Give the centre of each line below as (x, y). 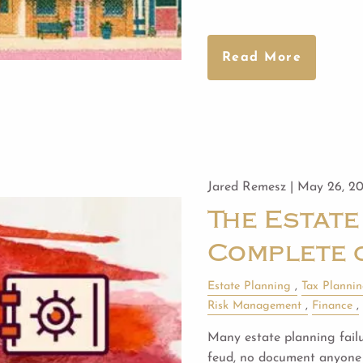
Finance (332, 305)
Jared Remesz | (252, 187)
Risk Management (254, 305)
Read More (262, 58)
